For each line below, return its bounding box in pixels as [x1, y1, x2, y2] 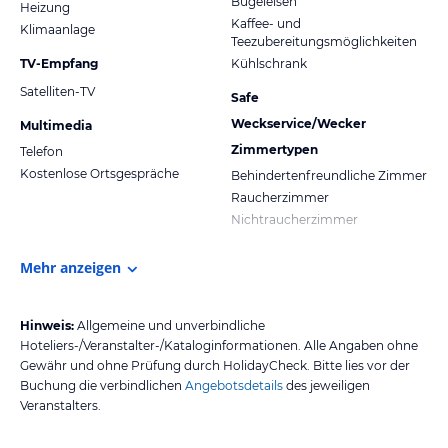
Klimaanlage [20, 21, 95, 37]
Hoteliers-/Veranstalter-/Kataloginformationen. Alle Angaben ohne [20, 337, 418, 353]
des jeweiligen [283, 377, 370, 393]
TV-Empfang [20, 55, 98, 71]
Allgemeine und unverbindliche [77, 317, 265, 333]
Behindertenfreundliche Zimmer [231, 167, 427, 183]
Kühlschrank [231, 55, 307, 71]
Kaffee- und [231, 15, 301, 31]
